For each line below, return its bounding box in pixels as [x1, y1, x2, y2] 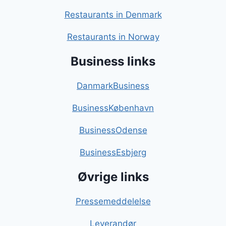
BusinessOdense [79, 125, 147, 136]
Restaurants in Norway [67, 32, 159, 42]
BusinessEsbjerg [80, 147, 146, 158]
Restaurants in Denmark [64, 10, 162, 20]
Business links [71, 54, 155, 69]
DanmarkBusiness [77, 81, 149, 91]
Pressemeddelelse [75, 196, 151, 207]
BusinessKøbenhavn [72, 103, 154, 114]
